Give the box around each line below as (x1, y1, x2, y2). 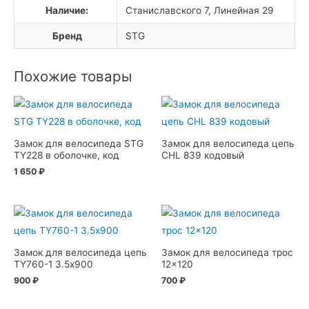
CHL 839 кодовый (161, 149, 244, 161)
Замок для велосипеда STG (14, 137, 143, 149)
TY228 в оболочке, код (14, 149, 119, 161)
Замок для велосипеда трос (161, 246, 293, 258)
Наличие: (46, 5, 89, 17)
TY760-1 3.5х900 (14, 258, 93, 270)
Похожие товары (14, 68, 132, 86)
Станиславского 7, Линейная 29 (126, 5, 275, 17)
